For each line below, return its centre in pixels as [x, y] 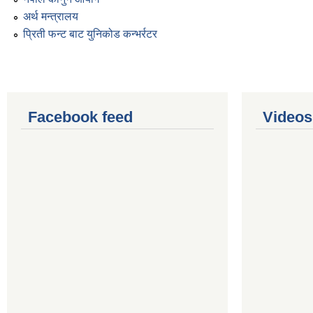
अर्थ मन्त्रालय [51, 16]
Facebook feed [80, 117]
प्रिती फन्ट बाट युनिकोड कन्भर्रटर [90, 34]
